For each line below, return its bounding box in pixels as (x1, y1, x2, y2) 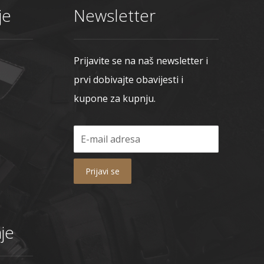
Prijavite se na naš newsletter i (73, 54, 208, 68)
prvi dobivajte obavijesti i (73, 73, 183, 87)
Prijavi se (85, 166, 120, 177)
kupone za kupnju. (73, 92, 156, 105)
